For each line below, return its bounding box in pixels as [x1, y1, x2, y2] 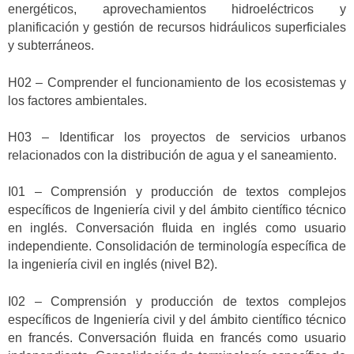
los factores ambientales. [8, 93, 147, 107]
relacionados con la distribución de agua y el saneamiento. [8, 148, 337, 162]
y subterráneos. [8, 39, 94, 53]
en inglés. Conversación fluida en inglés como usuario [8, 221, 346, 235]
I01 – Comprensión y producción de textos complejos [8, 185, 346, 199]
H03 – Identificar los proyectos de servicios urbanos [8, 130, 346, 144]
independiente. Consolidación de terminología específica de [8, 239, 346, 254]
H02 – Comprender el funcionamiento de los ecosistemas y [8, 75, 346, 89]
